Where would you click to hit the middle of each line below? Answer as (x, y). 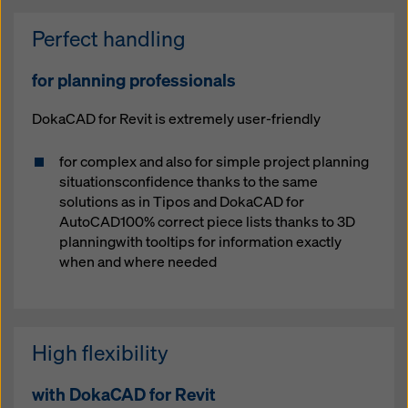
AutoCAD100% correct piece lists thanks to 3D (207, 221)
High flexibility (100, 352)
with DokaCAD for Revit (124, 394)
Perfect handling (109, 38)
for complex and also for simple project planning (214, 161)
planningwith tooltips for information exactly (200, 241)
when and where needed (138, 261)
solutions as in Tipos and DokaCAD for (182, 201)
